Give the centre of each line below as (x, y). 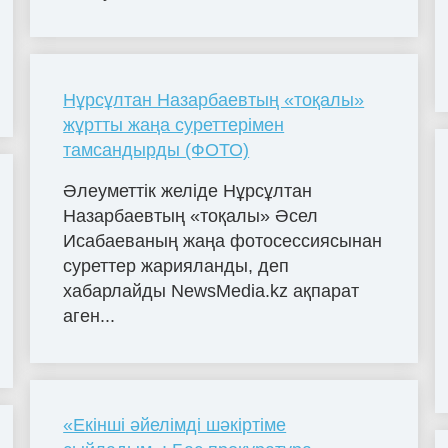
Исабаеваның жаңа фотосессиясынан (223, 241)
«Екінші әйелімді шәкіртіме (175, 425)
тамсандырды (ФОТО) (156, 149)
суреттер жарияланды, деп (176, 266)
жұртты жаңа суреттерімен (174, 124)
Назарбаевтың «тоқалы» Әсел (191, 216)
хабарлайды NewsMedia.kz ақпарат (211, 291)
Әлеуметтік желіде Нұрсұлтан (188, 191)
